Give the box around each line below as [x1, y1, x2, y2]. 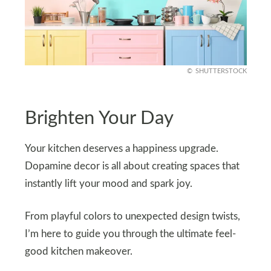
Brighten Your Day [24, 108, 174, 128]
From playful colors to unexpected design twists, [24, 212, 240, 222]
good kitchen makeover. [24, 247, 132, 257]
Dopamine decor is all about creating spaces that [24, 162, 240, 172]
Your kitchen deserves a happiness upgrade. [24, 144, 218, 154]
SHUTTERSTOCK [195, 67, 247, 74]
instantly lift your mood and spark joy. [24, 179, 192, 189]
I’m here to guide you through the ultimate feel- [24, 229, 236, 240]
